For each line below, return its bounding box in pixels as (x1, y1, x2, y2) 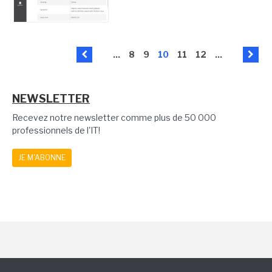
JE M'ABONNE (18, 153, 66, 163)
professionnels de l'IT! (12, 125, 100, 136)
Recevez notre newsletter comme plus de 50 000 (12, 112, 216, 123)
